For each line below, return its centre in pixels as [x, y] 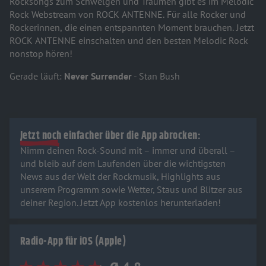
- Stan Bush [157, 76]
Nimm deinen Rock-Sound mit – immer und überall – [127, 150]
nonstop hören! [41, 53]
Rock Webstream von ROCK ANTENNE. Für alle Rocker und [128, 14]
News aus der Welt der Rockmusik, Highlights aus [120, 176]
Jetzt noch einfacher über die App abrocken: [110, 136]
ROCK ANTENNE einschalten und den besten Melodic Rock [129, 40]
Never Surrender [98, 76]
